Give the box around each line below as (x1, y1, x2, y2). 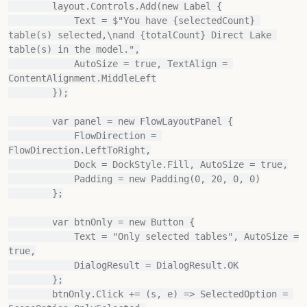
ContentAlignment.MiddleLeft (8, 73, 156, 84)
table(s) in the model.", (8, 44, 140, 55)
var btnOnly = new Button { (8, 217, 52, 228)
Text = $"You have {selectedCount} (8, 15, 74, 26)
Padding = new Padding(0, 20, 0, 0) (8, 173, 74, 184)
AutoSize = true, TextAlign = (8, 58, 74, 69)
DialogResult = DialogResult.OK (8, 260, 74, 271)
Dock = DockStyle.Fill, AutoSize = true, (8, 159, 74, 170)
